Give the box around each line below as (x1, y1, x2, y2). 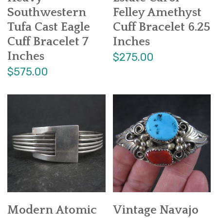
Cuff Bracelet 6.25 (112, 20, 210, 34)
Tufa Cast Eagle (7, 20, 90, 34)
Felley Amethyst (112, 5, 201, 19)
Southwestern (7, 5, 86, 19)
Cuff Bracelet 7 (7, 35, 89, 49)
